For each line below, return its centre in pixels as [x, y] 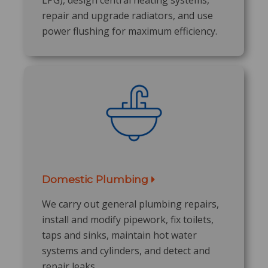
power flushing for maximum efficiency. [130, 31]
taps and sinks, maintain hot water [119, 235]
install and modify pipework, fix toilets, [128, 219]
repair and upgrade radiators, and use [127, 15]
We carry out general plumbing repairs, [130, 204]
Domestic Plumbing [97, 179]
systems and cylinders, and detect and [126, 250]
